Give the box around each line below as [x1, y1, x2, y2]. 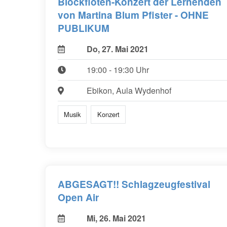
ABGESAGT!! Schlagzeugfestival [58, 177, 210, 192]
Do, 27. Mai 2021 [86, 43, 148, 55]
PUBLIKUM [58, 21, 109, 35]
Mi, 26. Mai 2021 [86, 212, 146, 224]
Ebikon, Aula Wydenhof [86, 84, 171, 96]
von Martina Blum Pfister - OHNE [58, 8, 209, 22]
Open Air [58, 191, 99, 205]
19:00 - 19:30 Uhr [86, 63, 149, 75]
